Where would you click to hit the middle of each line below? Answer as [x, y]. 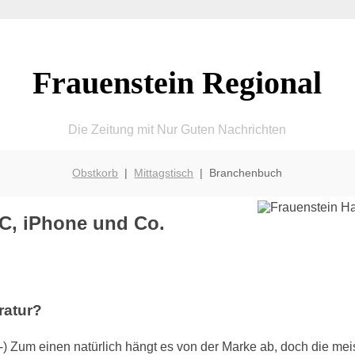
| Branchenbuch [238, 172]
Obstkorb [95, 172]
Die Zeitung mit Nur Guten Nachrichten [177, 129]
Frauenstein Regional [177, 82]
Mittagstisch [164, 172]
